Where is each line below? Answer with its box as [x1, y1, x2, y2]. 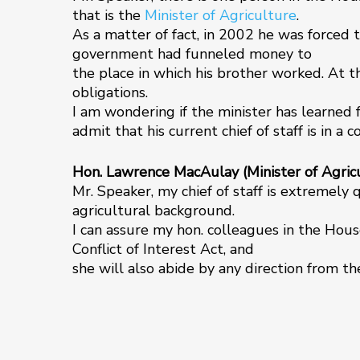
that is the [72, 6, 145, 25]
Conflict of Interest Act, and [72, 239, 254, 259]
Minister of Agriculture [145, 6, 297, 25]
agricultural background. [72, 201, 235, 220]
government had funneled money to [72, 44, 312, 63]
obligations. [72, 83, 148, 102]
